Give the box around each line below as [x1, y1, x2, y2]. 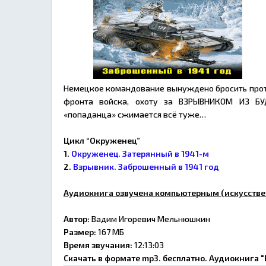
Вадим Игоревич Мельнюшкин [90, 214, 210, 224]
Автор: [64, 214, 90, 224]
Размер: [64, 227, 96, 237]
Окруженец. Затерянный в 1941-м [71, 148, 209, 159]
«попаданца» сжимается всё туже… [64, 109, 206, 119]
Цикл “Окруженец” [64, 135, 140, 145]
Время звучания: [64, 240, 132, 250]
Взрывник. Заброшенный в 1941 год [73, 161, 219, 172]
